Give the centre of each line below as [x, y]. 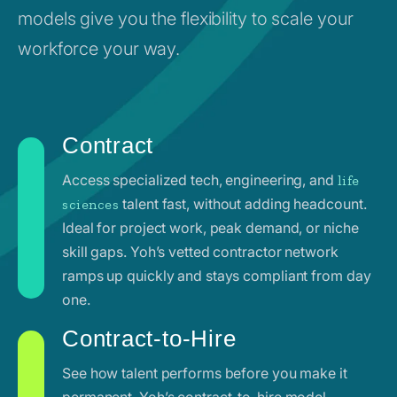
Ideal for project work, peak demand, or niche [210, 227]
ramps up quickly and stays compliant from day [217, 275]
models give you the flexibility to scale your [186, 18]
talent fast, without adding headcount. [243, 203]
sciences [91, 204]
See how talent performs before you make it [205, 373]
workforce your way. [99, 48]
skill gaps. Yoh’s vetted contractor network [200, 251]
